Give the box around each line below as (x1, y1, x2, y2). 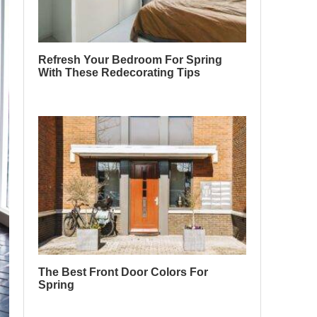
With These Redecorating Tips (38, 66, 200, 79)
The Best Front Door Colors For (38, 265, 208, 278)
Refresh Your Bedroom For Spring (38, 53, 222, 66)
